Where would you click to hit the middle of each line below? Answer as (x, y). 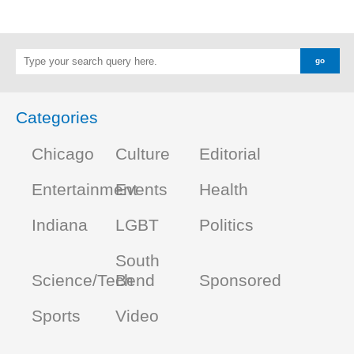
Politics (226, 226)
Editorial (230, 154)
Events (141, 190)
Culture (143, 154)
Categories (57, 117)
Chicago (63, 154)
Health (224, 190)
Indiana (60, 226)
